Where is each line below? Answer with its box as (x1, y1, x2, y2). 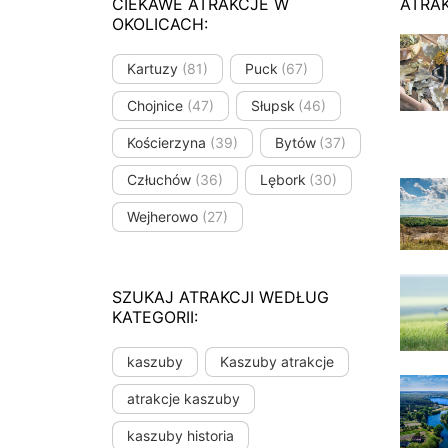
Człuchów (127, 171, 191, 189)
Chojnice (127, 97, 183, 115)
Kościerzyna (127, 134, 206, 152)
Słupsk (250, 97, 295, 115)
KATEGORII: (112, 306, 198, 327)
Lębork (259, 171, 306, 189)
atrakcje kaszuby (127, 390, 240, 408)
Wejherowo (127, 208, 198, 226)
